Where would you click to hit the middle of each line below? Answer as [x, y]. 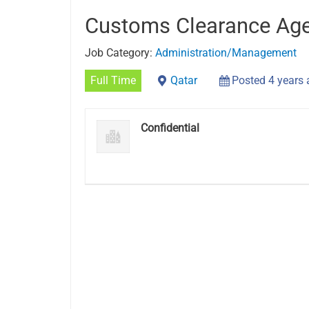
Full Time [113, 81]
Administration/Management [226, 53]
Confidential [170, 128]
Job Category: [120, 53]
